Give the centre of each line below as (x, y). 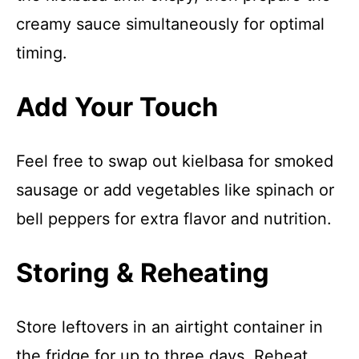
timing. (42, 53)
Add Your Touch (117, 107)
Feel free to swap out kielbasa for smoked (175, 161)
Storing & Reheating (143, 273)
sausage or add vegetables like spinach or (175, 190)
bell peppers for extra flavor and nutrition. (174, 219)
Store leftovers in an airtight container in (169, 327)
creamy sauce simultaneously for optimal (170, 24)
